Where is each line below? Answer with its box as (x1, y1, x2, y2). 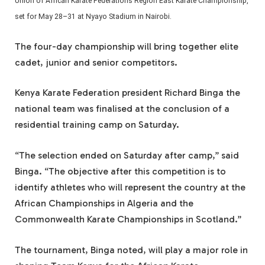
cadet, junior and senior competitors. (15, 56, 177, 68)
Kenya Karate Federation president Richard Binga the (15, 87, 240, 99)
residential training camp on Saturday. (15, 119, 179, 131)
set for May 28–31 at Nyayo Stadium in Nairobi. (15, 12, 172, 21)
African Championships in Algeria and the (15, 197, 193, 209)
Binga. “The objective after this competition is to (15, 165, 226, 177)
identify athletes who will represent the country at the (15, 181, 245, 193)
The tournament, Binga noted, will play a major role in (15, 244, 248, 256)
